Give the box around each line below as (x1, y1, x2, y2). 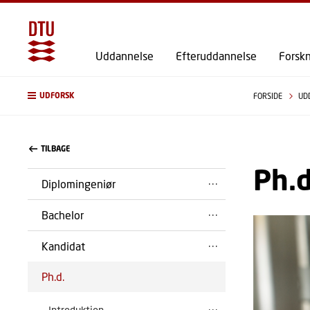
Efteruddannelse (176, 49, 257, 62)
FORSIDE (253, 91, 284, 100)
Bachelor (42, 208, 84, 221)
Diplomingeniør (42, 177, 116, 190)
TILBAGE (41, 144, 71, 154)
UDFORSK (39, 91, 74, 100)
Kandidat (42, 239, 85, 253)
